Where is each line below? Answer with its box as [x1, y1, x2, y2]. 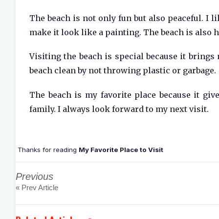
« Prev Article [16, 183, 58, 192]
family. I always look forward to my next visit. [29, 104, 209, 114]
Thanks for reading [16, 145, 79, 153]
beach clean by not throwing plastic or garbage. [29, 66, 216, 76]
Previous [16, 171, 53, 182]
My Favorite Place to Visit [79, 145, 163, 153]
